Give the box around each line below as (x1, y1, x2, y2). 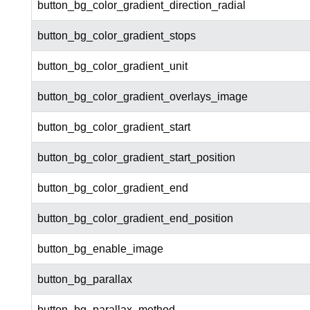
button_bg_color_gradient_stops (37, 30, 196, 42)
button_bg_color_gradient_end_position (37, 212, 233, 225)
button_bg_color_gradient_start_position (37, 152, 235, 164)
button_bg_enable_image (37, 243, 163, 255)
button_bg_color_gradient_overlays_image (37, 91, 248, 103)
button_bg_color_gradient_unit (37, 60, 188, 73)
